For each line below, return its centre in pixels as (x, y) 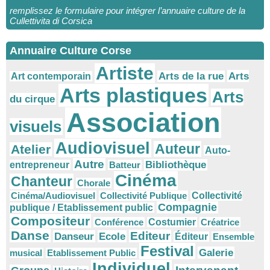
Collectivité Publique (143, 196)
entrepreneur (39, 165)
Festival (167, 251)
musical (26, 253)
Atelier (31, 149)
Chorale (94, 183)
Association (143, 123)
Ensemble (234, 237)
